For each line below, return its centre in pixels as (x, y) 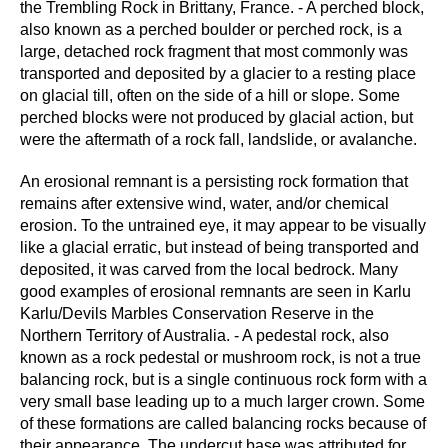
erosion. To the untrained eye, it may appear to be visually (223, 225)
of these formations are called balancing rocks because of (223, 423)
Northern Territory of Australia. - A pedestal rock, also (204, 335)
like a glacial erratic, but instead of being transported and (219, 247)
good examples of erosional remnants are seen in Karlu (215, 291)
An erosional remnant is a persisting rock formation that (214, 181)
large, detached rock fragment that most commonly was (214, 51)
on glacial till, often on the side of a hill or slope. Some (210, 95)
